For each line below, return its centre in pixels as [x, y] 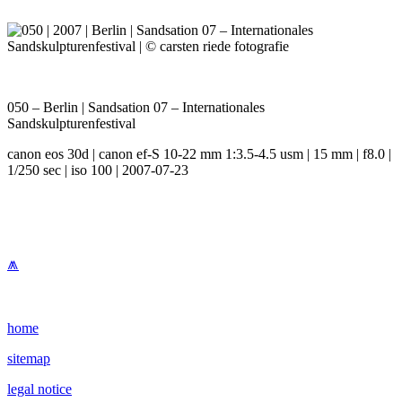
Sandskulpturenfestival [71, 124]
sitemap [29, 359]
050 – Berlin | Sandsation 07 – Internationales [136, 108]
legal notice [39, 389]
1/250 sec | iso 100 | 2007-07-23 [98, 170]
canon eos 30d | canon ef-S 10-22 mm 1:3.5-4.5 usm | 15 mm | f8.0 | [199, 154]
